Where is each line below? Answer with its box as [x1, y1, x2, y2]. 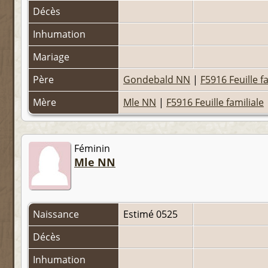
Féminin [74, 142, 110, 156]
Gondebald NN [123, 73, 190, 87]
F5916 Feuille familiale [166, 96, 264, 109]
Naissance [33, 208, 81, 221]
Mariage [33, 50, 72, 64]
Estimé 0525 [123, 208, 180, 221]
